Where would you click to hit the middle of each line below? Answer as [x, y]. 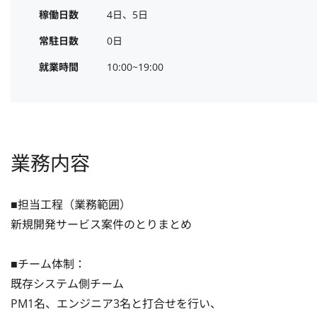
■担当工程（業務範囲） [71, 204]
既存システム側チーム [67, 284]
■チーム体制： [48, 264]
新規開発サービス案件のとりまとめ [101, 224]
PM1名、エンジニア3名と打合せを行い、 [116, 304]
